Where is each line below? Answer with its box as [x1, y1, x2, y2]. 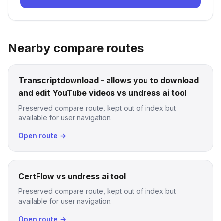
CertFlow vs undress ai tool [18, 171, 126, 181]
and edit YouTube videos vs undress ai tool [18, 88, 186, 98]
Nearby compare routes [8, 41, 144, 55]
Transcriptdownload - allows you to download [18, 75, 199, 85]
